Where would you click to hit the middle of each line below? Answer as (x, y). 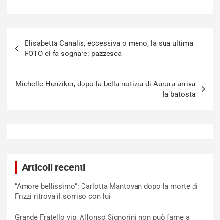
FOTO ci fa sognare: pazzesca (73, 54)
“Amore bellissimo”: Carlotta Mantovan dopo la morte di (106, 186)
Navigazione (40, 36)
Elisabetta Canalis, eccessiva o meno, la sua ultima (109, 43)
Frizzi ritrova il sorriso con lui (63, 197)
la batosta (179, 95)
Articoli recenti (54, 168)
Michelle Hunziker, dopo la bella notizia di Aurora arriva (105, 84)
